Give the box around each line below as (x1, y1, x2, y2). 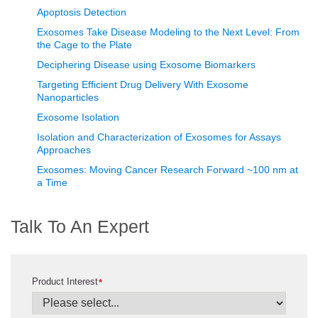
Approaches (37, 144, 91, 156)
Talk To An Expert (11, 216, 149, 237)
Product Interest (32, 275, 98, 287)
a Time (37, 177, 67, 189)
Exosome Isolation (37, 111, 119, 124)
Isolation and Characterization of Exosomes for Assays (37, 131, 281, 143)
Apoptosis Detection (37, 6, 126, 18)
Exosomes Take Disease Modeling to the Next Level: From (37, 26, 300, 38)
